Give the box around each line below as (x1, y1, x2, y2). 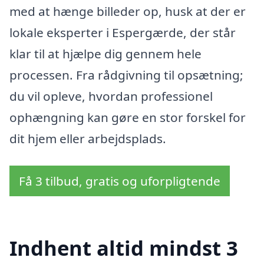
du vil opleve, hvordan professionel (9, 88, 213, 105)
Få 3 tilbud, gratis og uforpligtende (19, 173, 220, 190)
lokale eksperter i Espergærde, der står (9, 24, 236, 41)
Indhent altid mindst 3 (9, 233, 238, 262)
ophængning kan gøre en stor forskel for (9, 109, 246, 126)
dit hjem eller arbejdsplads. (9, 130, 166, 147)
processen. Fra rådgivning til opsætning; (9, 67, 243, 84)
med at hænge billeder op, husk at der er (9, 3, 246, 20)
